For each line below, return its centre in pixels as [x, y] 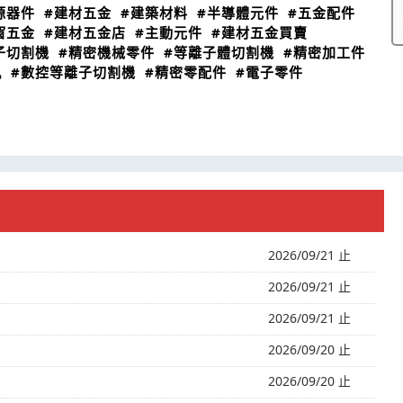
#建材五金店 [85, 32]
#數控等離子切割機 [73, 72]
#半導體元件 [238, 13]
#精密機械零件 [107, 52]
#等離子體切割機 [219, 52]
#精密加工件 [324, 52]
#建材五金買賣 [260, 32]
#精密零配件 [186, 72]
